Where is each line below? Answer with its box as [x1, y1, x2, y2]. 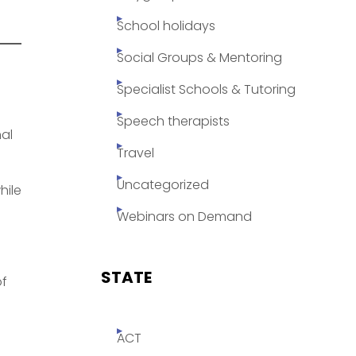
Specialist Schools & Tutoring [117, 80, 296, 99]
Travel [117, 144, 154, 163]
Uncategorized [117, 176, 209, 195]
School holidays [117, 17, 215, 36]
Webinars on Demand [117, 207, 252, 226]
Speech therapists [117, 112, 230, 131]
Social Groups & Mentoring [117, 48, 282, 68]
